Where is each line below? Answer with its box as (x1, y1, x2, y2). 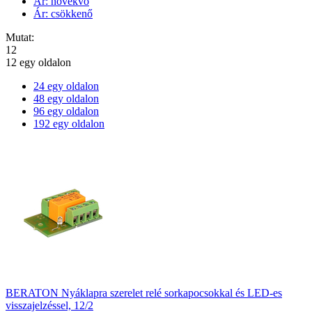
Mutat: (6, 31, 34, 43)
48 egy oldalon (33, 93, 99, 104)
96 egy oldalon (33, 105, 99, 117)
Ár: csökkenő (33, 8, 93, 19)
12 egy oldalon (6, 56, 71, 68)
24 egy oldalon (33, 80, 99, 92)
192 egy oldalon (33, 118, 104, 130)
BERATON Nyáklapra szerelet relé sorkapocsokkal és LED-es (6, 287, 282, 299)
